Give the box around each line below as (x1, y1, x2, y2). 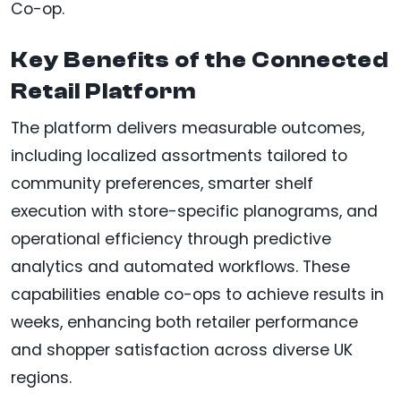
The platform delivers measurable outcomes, (11, 116, 364, 139)
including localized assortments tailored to (11, 144, 347, 166)
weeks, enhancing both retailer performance (11, 311, 358, 333)
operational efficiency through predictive (11, 227, 331, 250)
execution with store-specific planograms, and (11, 200, 378, 222)
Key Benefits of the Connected (11, 47, 388, 73)
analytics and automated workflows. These (11, 255, 350, 277)
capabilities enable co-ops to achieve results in (11, 283, 384, 305)
